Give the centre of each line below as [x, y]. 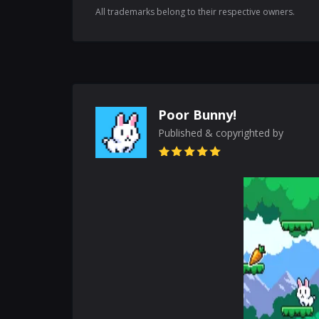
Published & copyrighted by [221, 132]
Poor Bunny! [197, 114]
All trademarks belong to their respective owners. [195, 11]
